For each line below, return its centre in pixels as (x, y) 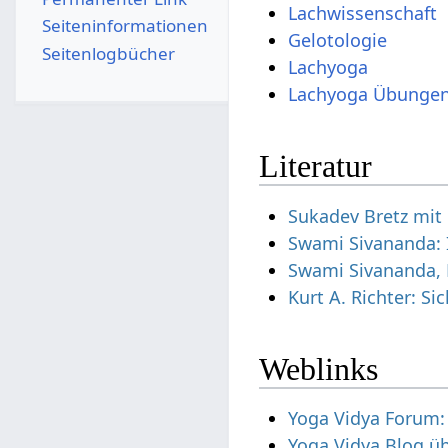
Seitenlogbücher (108, 53)
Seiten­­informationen (124, 26)
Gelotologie (338, 39)
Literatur (316, 166)
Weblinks (319, 369)
